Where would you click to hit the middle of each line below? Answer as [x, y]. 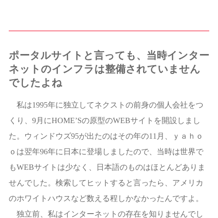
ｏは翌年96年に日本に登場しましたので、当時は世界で [106, 151]
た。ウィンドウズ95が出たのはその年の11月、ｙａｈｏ [106, 136]
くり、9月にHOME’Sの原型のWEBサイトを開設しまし [104, 120]
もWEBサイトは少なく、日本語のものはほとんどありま [107, 167]
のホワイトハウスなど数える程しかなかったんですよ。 [106, 198]
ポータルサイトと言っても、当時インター [109, 55]
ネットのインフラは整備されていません [104, 69]
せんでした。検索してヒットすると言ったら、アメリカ [106, 182]
